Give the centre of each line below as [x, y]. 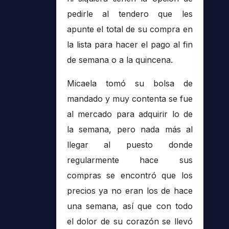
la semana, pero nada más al [130, 130]
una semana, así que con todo [130, 206]
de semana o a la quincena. [120, 60]
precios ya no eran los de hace [130, 191]
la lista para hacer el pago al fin [130, 45]
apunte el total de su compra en [130, 29]
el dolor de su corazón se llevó [130, 222]
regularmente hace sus [130, 160]
